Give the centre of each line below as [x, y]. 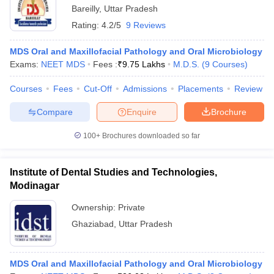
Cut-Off [98, 89]
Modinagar [35, 186]
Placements [201, 89]
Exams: [25, 64]
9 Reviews [146, 25]
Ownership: [95, 207]
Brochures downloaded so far [150, 136]
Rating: [87, 25]
